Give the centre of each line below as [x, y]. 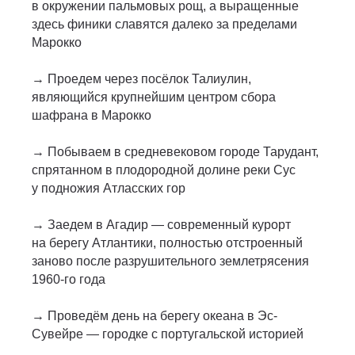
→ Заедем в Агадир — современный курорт [161, 225]
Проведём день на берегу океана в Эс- [162, 316]
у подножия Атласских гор [109, 189]
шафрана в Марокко [92, 116]
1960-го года [69, 280]
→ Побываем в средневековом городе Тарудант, [175, 152]
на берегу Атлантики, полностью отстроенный [167, 243]
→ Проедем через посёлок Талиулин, [141, 79]
